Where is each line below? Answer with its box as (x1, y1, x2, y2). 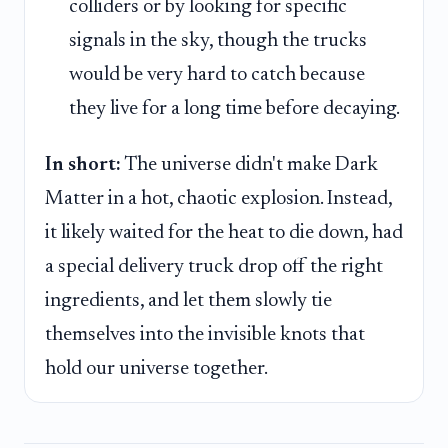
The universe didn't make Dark (121, 154, 378, 175)
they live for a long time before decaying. (69, 99, 400, 120)
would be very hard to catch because (69, 65, 365, 86)
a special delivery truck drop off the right (45, 256, 383, 277)
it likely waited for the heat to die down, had (45, 222, 403, 243)
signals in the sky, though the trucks (69, 31, 367, 52)
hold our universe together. (45, 358, 268, 379)
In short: (45, 154, 121, 175)
